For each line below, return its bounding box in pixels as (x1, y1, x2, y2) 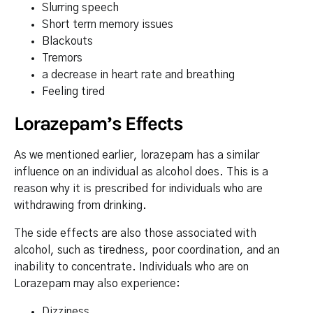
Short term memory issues (42, 19, 173, 30)
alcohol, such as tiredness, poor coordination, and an (14, 245, 279, 256)
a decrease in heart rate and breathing (42, 69, 235, 80)
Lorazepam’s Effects (14, 112, 183, 135)
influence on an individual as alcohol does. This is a (14, 166, 268, 177)
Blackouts (42, 36, 93, 47)
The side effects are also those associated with (14, 228, 256, 239)
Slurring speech (42, 2, 119, 13)
